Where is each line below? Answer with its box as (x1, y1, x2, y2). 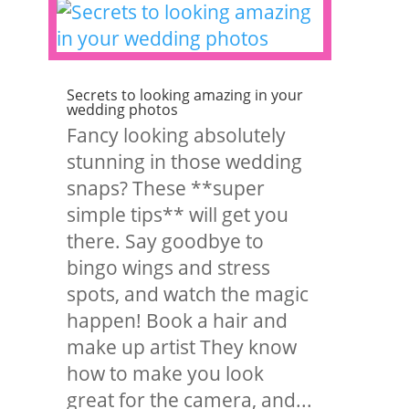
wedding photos (67, 100, 179, 120)
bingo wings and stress (67, 255, 271, 280)
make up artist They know (67, 334, 298, 360)
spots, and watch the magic (67, 281, 309, 307)
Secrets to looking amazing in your (67, 85, 304, 105)
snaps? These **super (67, 175, 266, 201)
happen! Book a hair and (67, 308, 288, 333)
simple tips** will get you (67, 202, 289, 227)
